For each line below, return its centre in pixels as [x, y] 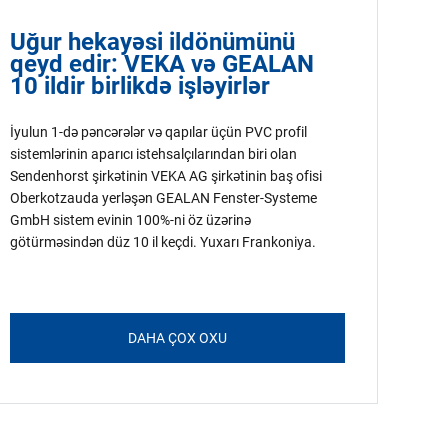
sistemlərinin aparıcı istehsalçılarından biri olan [153, 154]
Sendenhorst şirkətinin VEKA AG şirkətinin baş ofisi [165, 176]
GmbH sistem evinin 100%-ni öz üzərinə [130, 220]
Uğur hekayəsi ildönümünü [152, 42]
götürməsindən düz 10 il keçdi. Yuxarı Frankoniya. [162, 242]
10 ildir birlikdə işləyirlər [139, 86]
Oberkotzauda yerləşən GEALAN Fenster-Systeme [163, 198]
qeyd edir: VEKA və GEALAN [161, 64]
